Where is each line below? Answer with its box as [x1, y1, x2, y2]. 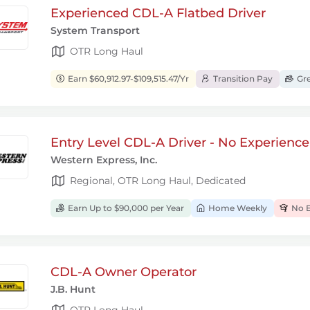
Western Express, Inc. [51, 154, 157, 166]
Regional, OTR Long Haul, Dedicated [70, 174, 246, 187]
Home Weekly [206, 203, 267, 213]
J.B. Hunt [51, 283, 95, 295]
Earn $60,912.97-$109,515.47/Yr [66, 73, 189, 84]
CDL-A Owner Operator [51, 264, 197, 280]
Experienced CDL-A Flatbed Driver [51, 6, 266, 21]
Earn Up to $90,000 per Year [66, 203, 184, 213]
